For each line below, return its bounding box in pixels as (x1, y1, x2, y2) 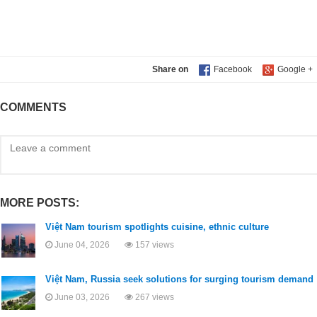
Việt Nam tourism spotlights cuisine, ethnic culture (45, 221, 269, 233)
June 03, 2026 (52, 292, 125, 303)
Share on (152, 64, 188, 75)
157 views (133, 240, 174, 250)
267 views (133, 292, 174, 303)
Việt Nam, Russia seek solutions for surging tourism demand (45, 274, 313, 285)
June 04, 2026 (52, 240, 125, 250)
